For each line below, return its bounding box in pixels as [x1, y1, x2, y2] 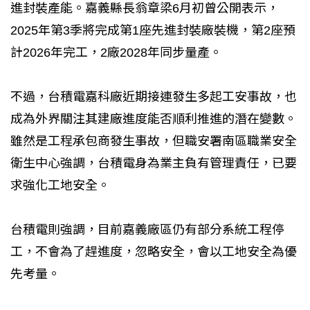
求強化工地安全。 [10, 179, 110, 193]
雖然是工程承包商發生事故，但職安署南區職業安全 [10, 134, 297, 149]
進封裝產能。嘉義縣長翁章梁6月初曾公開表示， [10, 1, 279, 16]
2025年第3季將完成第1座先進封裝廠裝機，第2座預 [10, 24, 295, 38]
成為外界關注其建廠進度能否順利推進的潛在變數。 [10, 112, 297, 127]
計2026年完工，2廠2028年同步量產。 [10, 46, 222, 60]
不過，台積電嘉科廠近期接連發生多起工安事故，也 [10, 90, 297, 104]
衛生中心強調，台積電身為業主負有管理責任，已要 [10, 156, 297, 171]
